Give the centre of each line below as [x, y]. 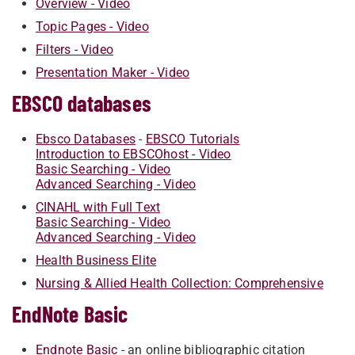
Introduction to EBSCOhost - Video [134, 154]
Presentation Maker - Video [113, 73]
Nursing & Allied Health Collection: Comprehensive [179, 283]
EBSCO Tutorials [193, 139]
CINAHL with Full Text [98, 207]
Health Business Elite [96, 260]
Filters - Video [74, 50]
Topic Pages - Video [92, 27]
